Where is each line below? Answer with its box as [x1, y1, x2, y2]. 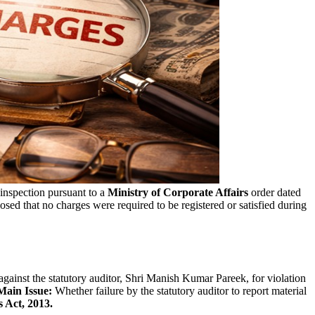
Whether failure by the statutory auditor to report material [55, 284, 307, 297]
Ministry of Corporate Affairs [108, 186, 248, 198]
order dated [248, 186, 301, 198]
